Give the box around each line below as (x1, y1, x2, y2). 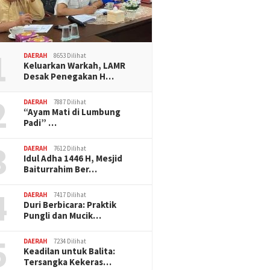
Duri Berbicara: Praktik (24, 198, 117, 210)
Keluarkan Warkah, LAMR (24, 59, 126, 71)
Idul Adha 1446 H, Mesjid (24, 152, 123, 164)
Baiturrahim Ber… (24, 163, 98, 175)
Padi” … (24, 116, 57, 128)
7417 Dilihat (54, 190, 87, 199)
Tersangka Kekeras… (24, 256, 112, 268)
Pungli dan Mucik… (24, 209, 102, 221)
